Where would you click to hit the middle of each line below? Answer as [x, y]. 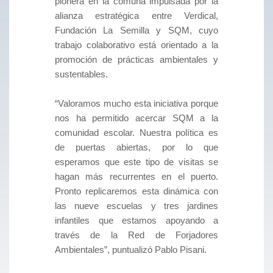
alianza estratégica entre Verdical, [136, 15]
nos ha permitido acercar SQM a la [136, 118]
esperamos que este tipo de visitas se [136, 162]
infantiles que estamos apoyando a [136, 221]
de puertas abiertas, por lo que [136, 147]
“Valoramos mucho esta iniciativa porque [136, 104]
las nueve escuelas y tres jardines [136, 206]
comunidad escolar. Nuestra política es [136, 133]
